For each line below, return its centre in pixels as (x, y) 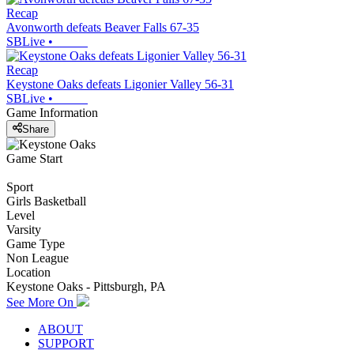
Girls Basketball (46, 201)
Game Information (52, 113)
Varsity (24, 229)
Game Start (34, 158)
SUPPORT (66, 343)
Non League (38, 258)
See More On (41, 302)
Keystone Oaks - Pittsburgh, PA (86, 286)
